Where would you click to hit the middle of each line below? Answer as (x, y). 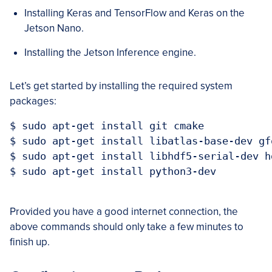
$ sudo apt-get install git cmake (107, 125)
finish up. (30, 242)
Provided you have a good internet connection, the (124, 211)
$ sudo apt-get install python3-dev (113, 171)
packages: (33, 101)
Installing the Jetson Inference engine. (110, 52)
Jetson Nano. (54, 28)
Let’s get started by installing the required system (121, 86)
